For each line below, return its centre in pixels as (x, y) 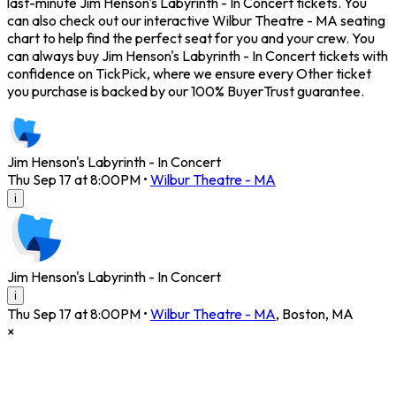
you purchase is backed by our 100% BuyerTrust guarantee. (186, 91)
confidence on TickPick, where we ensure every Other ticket (189, 74)
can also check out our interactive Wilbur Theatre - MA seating (196, 21)
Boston (304, 314)
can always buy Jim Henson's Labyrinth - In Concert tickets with (198, 56)
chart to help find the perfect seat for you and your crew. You (191, 38)
